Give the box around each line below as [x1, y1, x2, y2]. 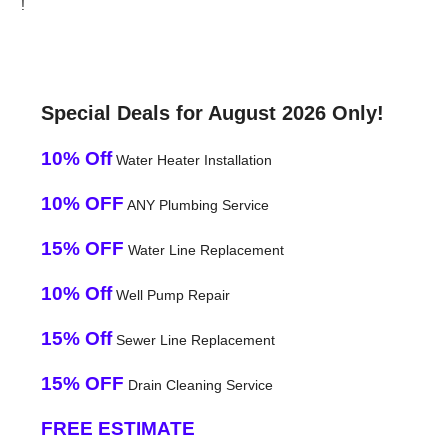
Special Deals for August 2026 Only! [40, 101, 384, 124]
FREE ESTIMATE [40, 417, 195, 439]
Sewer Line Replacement [111, 331, 275, 348]
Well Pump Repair [111, 286, 230, 303]
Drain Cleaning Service [123, 376, 273, 393]
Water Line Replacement [123, 241, 284, 258]
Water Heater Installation [111, 151, 272, 168]
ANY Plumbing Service [123, 196, 269, 213]
